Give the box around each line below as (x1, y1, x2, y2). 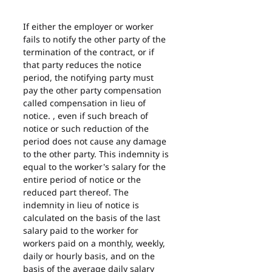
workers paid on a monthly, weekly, (23, 237, 168, 249)
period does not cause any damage (23, 135, 169, 147)
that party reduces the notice (23, 59, 144, 70)
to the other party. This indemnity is (23, 148, 171, 160)
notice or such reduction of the (23, 123, 151, 134)
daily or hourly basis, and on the (23, 250, 157, 262)
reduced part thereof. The (23, 186, 131, 198)
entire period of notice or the (23, 174, 143, 185)
